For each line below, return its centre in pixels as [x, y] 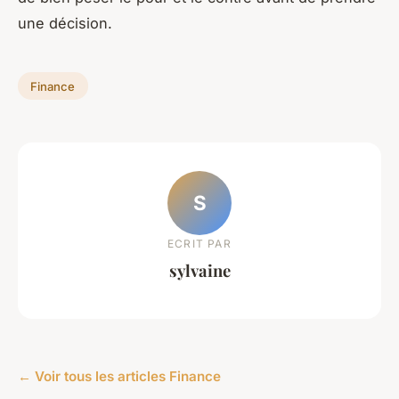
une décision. [65, 23]
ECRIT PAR [199, 244]
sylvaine [199, 271]
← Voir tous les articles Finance [119, 376]
